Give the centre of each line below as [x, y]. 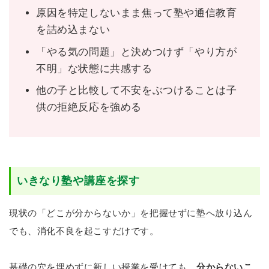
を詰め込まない [73, 30]
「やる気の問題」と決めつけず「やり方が [137, 52]
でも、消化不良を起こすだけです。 [84, 231]
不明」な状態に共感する [94, 68]
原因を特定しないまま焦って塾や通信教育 [137, 13]
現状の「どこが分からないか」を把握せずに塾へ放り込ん [131, 213]
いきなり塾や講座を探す [78, 180]
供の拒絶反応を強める [89, 107]
